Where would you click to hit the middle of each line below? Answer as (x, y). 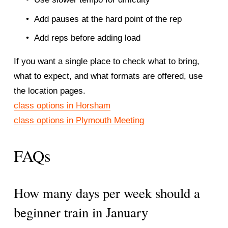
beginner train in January (81, 212)
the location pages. (49, 91)
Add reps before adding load (87, 38)
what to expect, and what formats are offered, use (108, 76)
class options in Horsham (62, 106)
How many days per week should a (107, 193)
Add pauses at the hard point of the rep (108, 19)
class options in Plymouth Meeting (79, 121)
